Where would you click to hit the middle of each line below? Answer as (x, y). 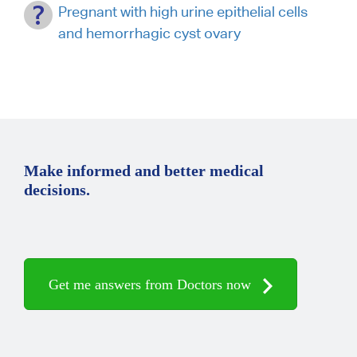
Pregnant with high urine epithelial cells (183, 11)
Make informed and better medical (144, 170)
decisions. (57, 189)
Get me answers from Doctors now (152, 284)
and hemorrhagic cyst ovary (149, 33)
